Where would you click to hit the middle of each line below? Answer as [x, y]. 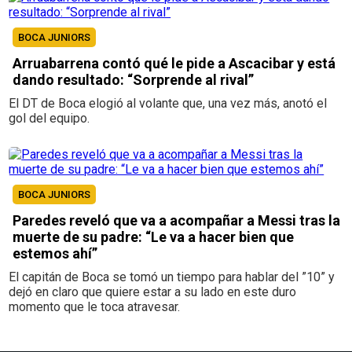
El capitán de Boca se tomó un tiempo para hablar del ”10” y [172, 277]
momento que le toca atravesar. [95, 307]
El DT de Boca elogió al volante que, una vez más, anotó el [168, 104]
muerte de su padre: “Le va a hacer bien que [154, 237]
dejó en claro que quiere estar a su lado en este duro [153, 292]
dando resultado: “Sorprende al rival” [134, 80]
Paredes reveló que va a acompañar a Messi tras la [177, 221]
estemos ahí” [55, 254]
